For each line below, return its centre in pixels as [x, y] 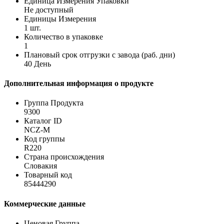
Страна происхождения [64, 157]
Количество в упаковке [63, 36]
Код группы [44, 139]
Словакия [40, 166]
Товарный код [48, 175]
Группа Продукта [54, 103]
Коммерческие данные [45, 203]
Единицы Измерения [60, 18]
